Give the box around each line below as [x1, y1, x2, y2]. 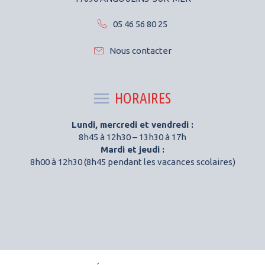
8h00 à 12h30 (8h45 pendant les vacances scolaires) [30, 156, 235, 167]
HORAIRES [115, 89, 171, 106]
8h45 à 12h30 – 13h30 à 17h [79, 131, 186, 142]
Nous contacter [109, 46, 172, 56]
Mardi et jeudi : [101, 144, 164, 154]
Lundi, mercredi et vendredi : [72, 119, 193, 130]
